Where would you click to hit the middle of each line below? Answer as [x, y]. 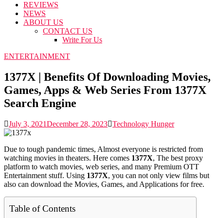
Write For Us [82, 40]
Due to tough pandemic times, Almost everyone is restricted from [103, 149]
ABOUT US [43, 22]
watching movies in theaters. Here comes [68, 158]
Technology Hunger [143, 124]
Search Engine [40, 103]
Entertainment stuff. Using [45, 175]
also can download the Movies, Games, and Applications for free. [104, 184]
